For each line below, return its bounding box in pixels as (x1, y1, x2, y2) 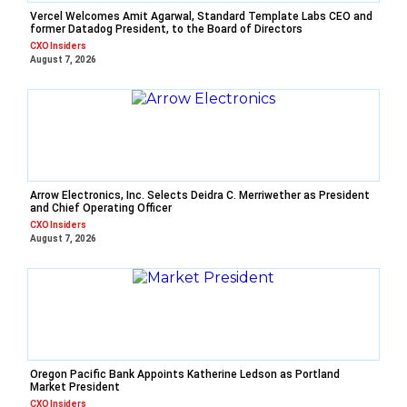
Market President (30, 381, 120, 394)
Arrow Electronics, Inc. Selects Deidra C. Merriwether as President (30, 189, 370, 203)
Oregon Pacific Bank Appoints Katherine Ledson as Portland (30, 368, 340, 382)
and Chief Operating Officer (30, 202, 172, 215)
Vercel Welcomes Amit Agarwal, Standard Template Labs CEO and (30, 10, 372, 24)
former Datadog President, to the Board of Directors (30, 23, 303, 36)
